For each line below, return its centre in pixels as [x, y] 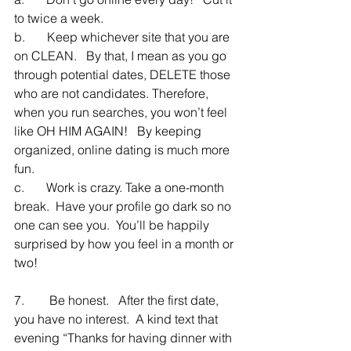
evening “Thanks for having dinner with [125, 337]
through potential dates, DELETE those [124, 74]
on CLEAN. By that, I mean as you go [122, 55]
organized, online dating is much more [123, 149]
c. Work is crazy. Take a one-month [121, 187]
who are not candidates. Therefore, [113, 93]
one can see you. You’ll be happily [113, 224]
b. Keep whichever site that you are [123, 36]
